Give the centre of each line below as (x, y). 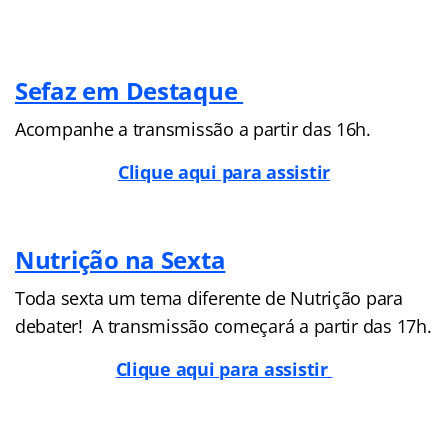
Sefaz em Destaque (129, 90)
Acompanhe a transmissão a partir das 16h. (193, 128)
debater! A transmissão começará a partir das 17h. (223, 325)
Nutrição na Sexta (120, 259)
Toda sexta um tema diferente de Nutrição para (209, 297)
